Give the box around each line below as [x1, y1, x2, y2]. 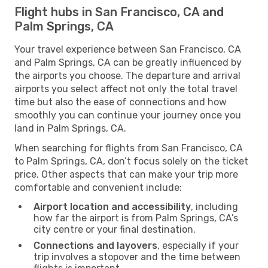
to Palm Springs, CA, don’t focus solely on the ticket [14, 155, 248, 167]
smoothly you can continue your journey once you [14, 109, 241, 121]
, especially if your [157, 239, 239, 251]
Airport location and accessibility [33, 200, 191, 212]
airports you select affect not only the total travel [14, 83, 237, 95]
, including [191, 200, 238, 212]
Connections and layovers [33, 239, 157, 251]
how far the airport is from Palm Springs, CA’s [33, 212, 238, 224]
